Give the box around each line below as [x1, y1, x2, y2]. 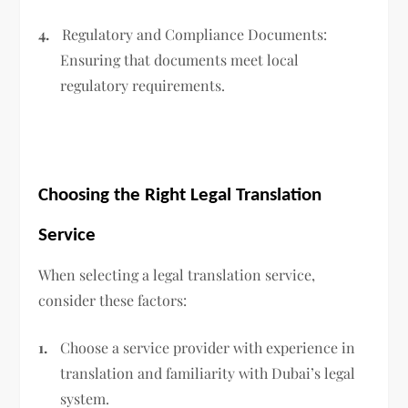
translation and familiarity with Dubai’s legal [60, 363, 356, 383]
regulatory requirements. [60, 76, 226, 96]
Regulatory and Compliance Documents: [62, 25, 328, 45]
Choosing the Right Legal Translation [38, 186, 322, 206]
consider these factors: [38, 291, 188, 311]
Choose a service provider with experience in [60, 338, 356, 358]
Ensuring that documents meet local [60, 50, 300, 70]
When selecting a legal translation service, [38, 265, 316, 285]
